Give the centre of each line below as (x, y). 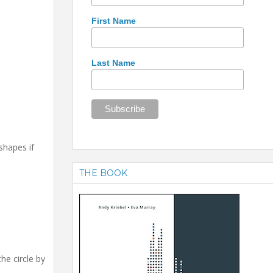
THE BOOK (103, 173)
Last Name (113, 62)
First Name (114, 20)
